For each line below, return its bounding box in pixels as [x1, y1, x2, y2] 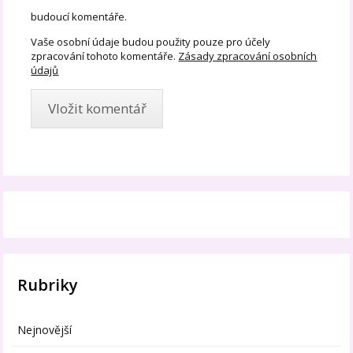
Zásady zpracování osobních [178, 48, 318, 63]
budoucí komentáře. [31, 9, 128, 24]
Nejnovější [17, 322, 72, 338]
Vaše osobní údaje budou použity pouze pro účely [31, 34, 271, 49]
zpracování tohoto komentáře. [31, 48, 176, 63]
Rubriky [17, 274, 79, 296]
